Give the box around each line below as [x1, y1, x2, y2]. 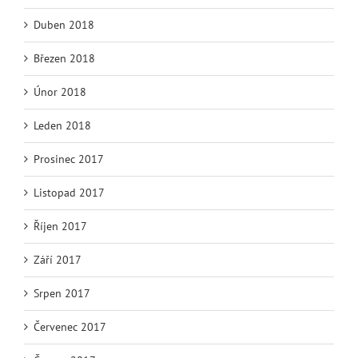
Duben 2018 [34, 18, 94, 33]
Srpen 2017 [34, 286, 90, 301]
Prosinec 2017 [34, 152, 104, 167]
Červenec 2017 [34, 320, 106, 335]
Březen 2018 [34, 51, 95, 66]
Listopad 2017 [34, 185, 105, 201]
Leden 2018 [34, 118, 91, 133]
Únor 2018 [34, 85, 86, 100]
